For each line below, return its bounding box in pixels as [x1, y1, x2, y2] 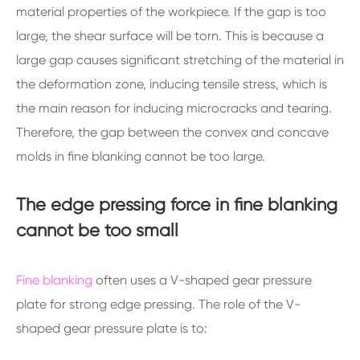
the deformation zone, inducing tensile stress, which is [16, 76, 327, 92]
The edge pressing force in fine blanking [16, 194, 337, 215]
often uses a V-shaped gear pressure [92, 272, 312, 288]
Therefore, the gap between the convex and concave [16, 125, 329, 140]
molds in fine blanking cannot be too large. [16, 149, 265, 164]
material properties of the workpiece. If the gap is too [16, 4, 326, 19]
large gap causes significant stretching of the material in [16, 52, 344, 67]
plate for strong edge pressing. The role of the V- [16, 297, 301, 312]
